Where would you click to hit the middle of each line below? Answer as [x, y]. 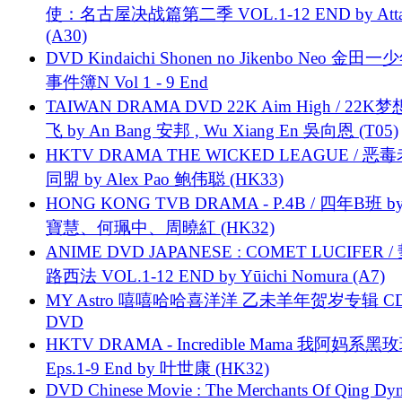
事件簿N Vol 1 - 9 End [127, 82]
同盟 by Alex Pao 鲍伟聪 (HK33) [165, 179]
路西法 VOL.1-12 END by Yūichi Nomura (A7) [215, 275]
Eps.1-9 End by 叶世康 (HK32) [157, 368]
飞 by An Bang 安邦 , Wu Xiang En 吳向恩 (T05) [222, 130]
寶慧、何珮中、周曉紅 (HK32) [160, 227]
